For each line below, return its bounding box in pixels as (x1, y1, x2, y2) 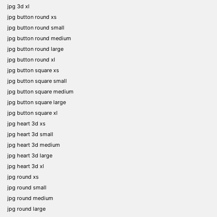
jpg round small (7, 184, 46, 191)
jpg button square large (7, 98, 66, 106)
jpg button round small (7, 24, 64, 31)
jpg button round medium (7, 34, 71, 42)
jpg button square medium (7, 88, 74, 95)
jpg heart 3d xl (7, 162, 44, 170)
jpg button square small (7, 77, 67, 84)
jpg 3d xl (7, 2, 30, 10)
